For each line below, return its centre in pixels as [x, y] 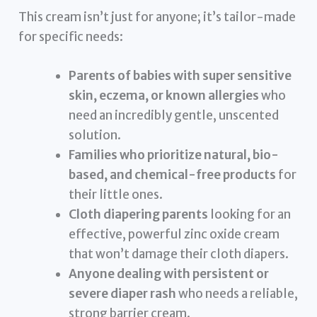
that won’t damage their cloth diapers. [179, 254]
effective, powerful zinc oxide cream [174, 234]
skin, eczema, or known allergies [164, 95]
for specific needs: [71, 36]
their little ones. [116, 194]
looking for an [250, 214]
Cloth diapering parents [139, 214]
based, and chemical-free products [173, 174]
